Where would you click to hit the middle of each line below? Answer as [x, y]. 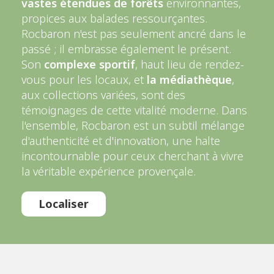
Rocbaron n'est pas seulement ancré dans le [134, 34]
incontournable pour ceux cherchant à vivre [132, 156]
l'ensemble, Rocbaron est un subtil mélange [133, 126]
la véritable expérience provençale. [109, 172]
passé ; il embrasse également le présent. [126, 49]
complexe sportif [90, 65]
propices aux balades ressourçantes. [114, 19]
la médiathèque [189, 80]
